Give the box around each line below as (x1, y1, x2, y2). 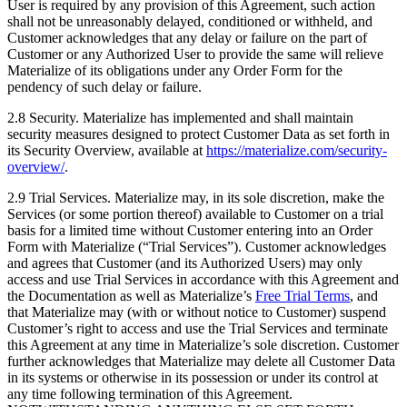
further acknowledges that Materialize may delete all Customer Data (7, 353, 395, 370)
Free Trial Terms (255, 288, 350, 304)
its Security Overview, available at (7, 143, 206, 159)
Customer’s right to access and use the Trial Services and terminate (7, 321, 388, 337)
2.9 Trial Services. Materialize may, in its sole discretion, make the (7, 190, 384, 206)
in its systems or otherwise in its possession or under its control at (7, 370, 378, 386)
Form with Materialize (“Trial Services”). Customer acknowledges (7, 239, 386, 255)
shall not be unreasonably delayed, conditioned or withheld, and (7, 14, 372, 30)
